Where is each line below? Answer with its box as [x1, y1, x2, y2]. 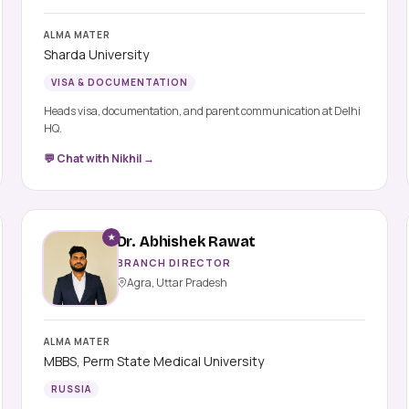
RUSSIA [50, 382, 91, 395]
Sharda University [43, 45, 149, 63]
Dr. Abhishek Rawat [116, 232, 257, 250]
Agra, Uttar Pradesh [126, 274, 227, 290]
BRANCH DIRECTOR [116, 255, 232, 269]
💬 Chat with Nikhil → [43, 150, 154, 166]
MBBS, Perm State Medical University [43, 351, 264, 370]
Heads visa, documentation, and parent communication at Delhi [43, 102, 361, 119]
